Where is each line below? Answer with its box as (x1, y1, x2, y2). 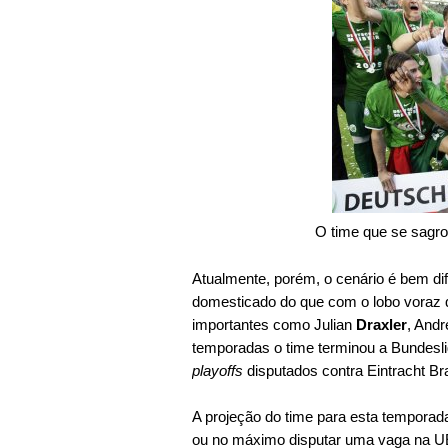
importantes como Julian (192, 316, 352, 333)
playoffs (192, 362, 243, 379)
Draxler (352, 316, 407, 333)
